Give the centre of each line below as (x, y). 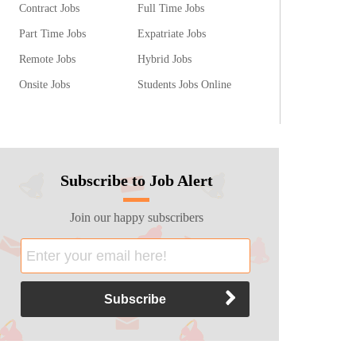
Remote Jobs (48, 59)
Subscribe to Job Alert (136, 180)
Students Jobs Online (185, 84)
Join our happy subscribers (136, 217)
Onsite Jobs (45, 84)
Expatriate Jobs (172, 33)
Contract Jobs (50, 8)
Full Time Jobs (171, 8)
